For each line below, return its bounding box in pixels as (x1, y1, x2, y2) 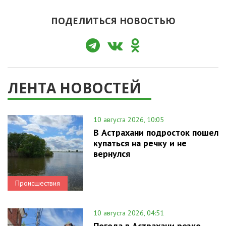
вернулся (93, 147, 130, 159)
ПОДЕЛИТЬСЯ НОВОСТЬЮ (50, 14, 176, 27)
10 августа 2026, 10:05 (93, 115, 164, 124)
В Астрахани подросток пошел (93, 126, 218, 138)
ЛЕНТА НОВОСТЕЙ (8, 78, 141, 97)
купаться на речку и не (93, 137, 187, 149)
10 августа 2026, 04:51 (93, 208, 164, 217)
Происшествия (15, 178, 60, 188)
